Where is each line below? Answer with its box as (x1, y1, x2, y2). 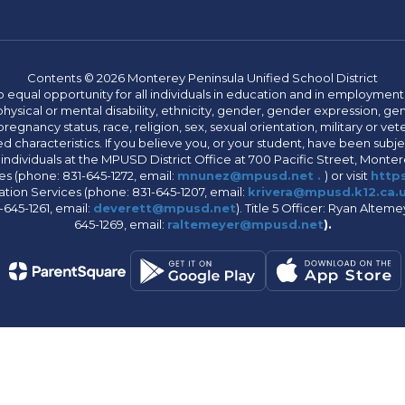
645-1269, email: (73, 217, 167, 232)
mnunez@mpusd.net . (176, 168, 321, 184)
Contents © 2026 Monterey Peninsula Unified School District (27, 71, 378, 86)
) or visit (324, 168, 371, 184)
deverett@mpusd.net (92, 201, 236, 216)
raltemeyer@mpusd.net (166, 217, 324, 232)
